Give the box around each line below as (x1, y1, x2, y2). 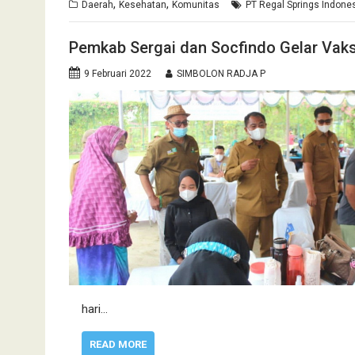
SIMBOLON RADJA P (177, 68, 265, 80)
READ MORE (89, 338, 147, 351)
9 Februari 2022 (84, 68, 151, 80)
